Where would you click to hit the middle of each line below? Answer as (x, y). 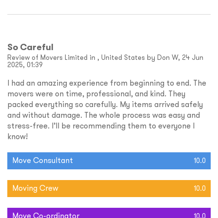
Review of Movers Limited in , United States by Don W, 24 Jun (105, 58)
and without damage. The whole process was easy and (104, 115)
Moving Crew (35, 188)
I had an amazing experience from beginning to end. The (107, 83)
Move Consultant (43, 160)
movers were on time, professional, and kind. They (96, 94)
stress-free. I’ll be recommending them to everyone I (101, 126)
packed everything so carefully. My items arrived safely (105, 104)
